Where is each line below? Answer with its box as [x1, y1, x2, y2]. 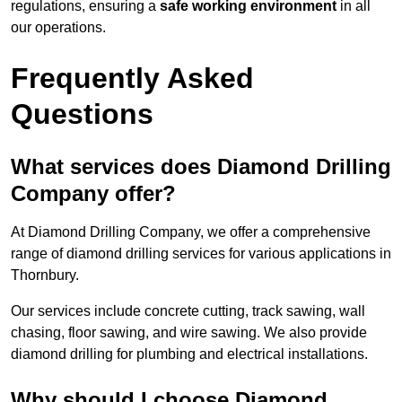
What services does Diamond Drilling [11, 154, 391, 179]
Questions [11, 98, 153, 131]
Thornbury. [11, 267, 79, 284]
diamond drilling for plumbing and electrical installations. [11, 346, 368, 363]
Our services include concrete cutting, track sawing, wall [11, 303, 365, 319]
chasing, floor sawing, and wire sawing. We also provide [11, 325, 367, 341]
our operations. [11, 20, 106, 36]
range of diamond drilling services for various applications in [11, 246, 391, 262]
